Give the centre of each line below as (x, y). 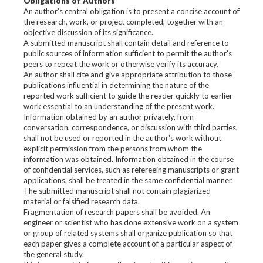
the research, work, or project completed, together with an (123, 22)
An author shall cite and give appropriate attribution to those (128, 75)
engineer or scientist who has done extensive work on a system (131, 222)
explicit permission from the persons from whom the (113, 149)
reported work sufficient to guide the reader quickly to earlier (128, 96)
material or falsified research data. (82, 201)
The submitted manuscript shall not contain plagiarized (117, 191)
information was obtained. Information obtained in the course (129, 159)
